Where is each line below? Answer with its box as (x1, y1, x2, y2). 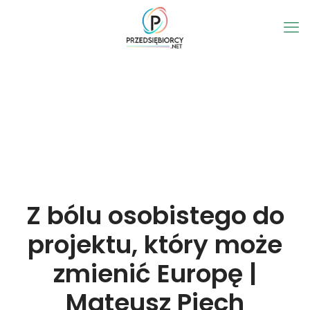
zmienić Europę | (53, 256, 257, 291)
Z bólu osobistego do (26, 198, 284, 233)
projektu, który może (28, 227, 282, 262)
